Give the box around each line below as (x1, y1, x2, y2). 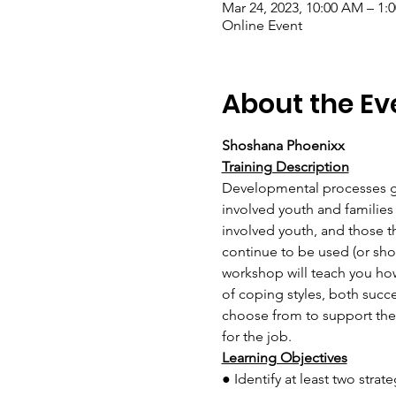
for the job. (221, 328, 292, 345)
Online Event (221, 17, 302, 34)
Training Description (221, 158, 349, 175)
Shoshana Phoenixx (221, 137, 345, 154)
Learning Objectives (221, 349, 347, 366)
